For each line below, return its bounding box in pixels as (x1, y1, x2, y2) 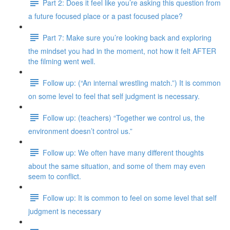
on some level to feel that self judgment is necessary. (28, 91, 200, 101)
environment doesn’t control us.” (28, 126, 132, 136)
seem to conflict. (28, 171, 81, 181)
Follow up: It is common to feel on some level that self (43, 192, 217, 203)
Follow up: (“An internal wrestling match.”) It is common (43, 77, 221, 88)
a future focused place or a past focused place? (28, 11, 183, 21)
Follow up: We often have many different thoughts (43, 147, 204, 158)
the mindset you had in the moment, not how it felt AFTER (28, 46, 216, 56)
